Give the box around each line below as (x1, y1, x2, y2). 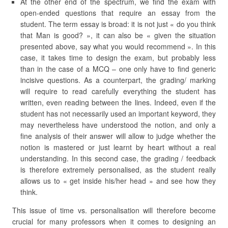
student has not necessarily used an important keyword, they (20, 108, 216, 119)
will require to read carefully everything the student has (20, 86, 216, 96)
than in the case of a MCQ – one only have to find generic (20, 64, 216, 74)
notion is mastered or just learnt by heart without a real (20, 142, 216, 152)
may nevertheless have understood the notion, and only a (20, 120, 216, 130)
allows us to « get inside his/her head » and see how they (20, 176, 216, 186)
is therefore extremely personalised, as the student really (20, 164, 216, 175)
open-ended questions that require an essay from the (20, 8, 216, 18)
